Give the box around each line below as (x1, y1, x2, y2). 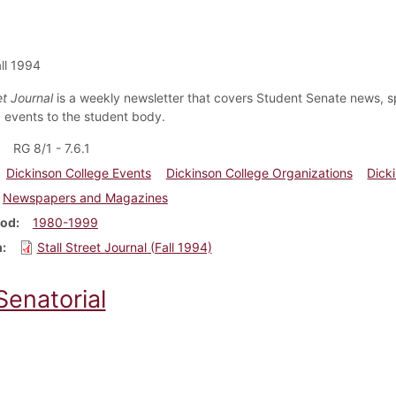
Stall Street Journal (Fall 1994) (36, 239, 212, 255)
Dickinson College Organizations (165, 164, 353, 180)
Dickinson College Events (5, 164, 151, 180)
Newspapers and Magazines (2, 189, 168, 205)
